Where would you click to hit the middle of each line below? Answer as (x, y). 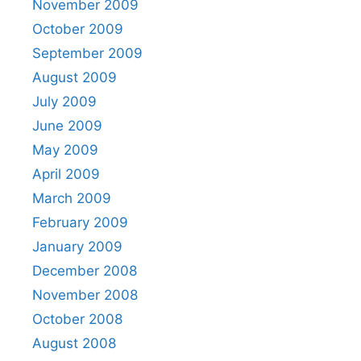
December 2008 (85, 271)
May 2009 (65, 150)
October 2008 (77, 319)
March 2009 (72, 198)
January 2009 (77, 247)
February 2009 (80, 222)
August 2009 (75, 77)
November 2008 (85, 295)
